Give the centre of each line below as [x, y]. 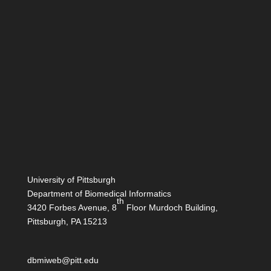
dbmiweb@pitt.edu [63, 260]
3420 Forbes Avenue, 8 [72, 208]
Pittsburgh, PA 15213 [67, 222]
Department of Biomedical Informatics [99, 194]
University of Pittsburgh [71, 180]
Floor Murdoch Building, [171, 208]
